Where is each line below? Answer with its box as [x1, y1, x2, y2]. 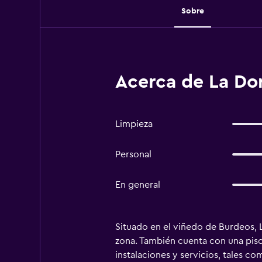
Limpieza [115, 119, 153, 129]
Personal [115, 150, 151, 159]
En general [115, 180, 160, 189]
